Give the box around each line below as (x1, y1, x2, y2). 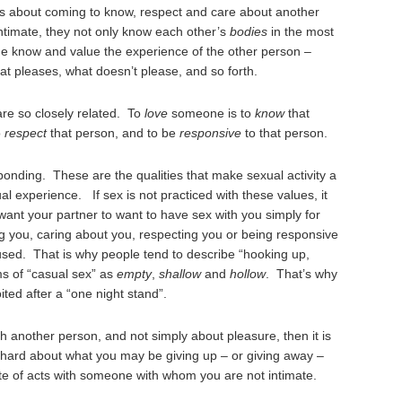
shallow (159, 267, 201, 281)
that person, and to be (47, 126, 179, 140)
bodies (230, 24, 267, 39)
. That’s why (266, 267, 337, 281)
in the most (267, 24, 334, 39)
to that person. (245, 126, 328, 140)
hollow (230, 267, 266, 281)
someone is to (168, 106, 255, 120)
